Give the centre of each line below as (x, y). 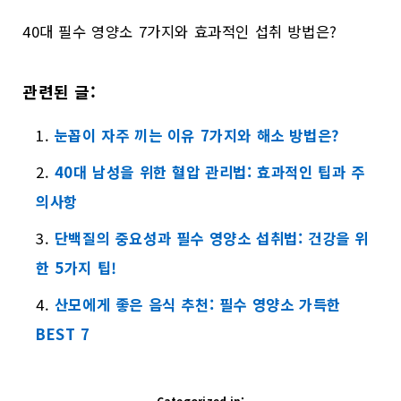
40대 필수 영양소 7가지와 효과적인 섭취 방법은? (180, 31)
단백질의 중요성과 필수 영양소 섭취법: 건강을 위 (212, 239)
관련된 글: (60, 91)
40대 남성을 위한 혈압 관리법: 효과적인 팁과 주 (209, 172)
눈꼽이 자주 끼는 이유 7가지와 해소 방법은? (197, 136)
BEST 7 (63, 334)
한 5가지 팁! (77, 268)
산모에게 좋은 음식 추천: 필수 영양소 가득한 (197, 305)
